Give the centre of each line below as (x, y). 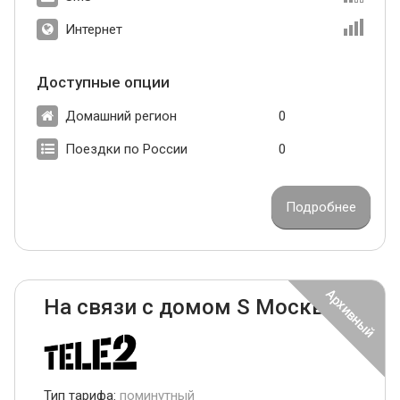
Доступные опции (103, 83)
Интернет (94, 30)
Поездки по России (126, 150)
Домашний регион (121, 117)
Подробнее (321, 208)
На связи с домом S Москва (190, 308)
